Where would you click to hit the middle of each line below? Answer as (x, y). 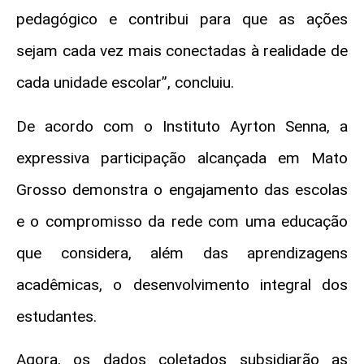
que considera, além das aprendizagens (182, 253)
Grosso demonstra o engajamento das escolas (182, 189)
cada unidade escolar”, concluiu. (125, 83)
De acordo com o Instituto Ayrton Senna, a (182, 126)
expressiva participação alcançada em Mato (182, 158)
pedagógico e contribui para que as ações (182, 19)
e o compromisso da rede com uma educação (182, 221)
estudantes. (56, 316)
